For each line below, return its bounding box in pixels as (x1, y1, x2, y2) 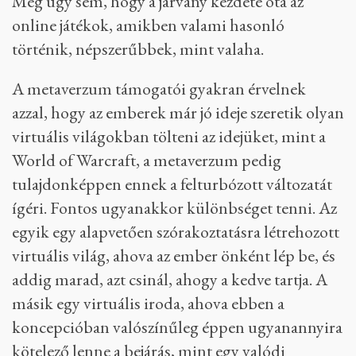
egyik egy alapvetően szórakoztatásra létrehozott (12, 220, 339, 244)
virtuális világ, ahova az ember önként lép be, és (12, 244, 335, 268)
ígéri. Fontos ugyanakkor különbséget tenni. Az (12, 196, 337, 220)
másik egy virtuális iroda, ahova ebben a (12, 292, 284, 315)
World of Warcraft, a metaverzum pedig (12, 149, 281, 172)
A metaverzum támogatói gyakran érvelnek (12, 77, 306, 101)
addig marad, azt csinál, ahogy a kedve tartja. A (12, 268, 327, 292)
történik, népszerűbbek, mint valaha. (12, 37, 264, 61)
